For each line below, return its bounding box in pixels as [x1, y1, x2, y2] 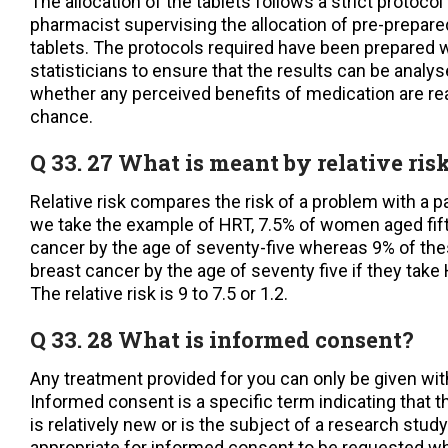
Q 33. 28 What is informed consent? [30, 325, 414, 355]
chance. [30, 106, 93, 128]
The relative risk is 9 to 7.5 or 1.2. [30, 283, 288, 305]
